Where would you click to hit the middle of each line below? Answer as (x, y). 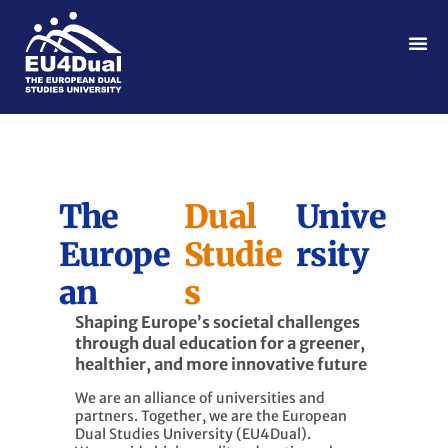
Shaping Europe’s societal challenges (218, 321)
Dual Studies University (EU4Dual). (193, 434)
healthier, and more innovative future (221, 363)
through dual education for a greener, (220, 342)
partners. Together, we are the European (211, 416)
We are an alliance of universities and (200, 398)
